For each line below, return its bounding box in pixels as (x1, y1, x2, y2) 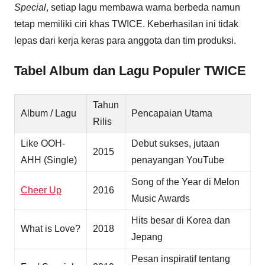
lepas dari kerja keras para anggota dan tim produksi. (14, 35, 236, 46)
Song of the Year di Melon (131, 177, 240, 188)
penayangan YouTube (131, 155, 224, 166)
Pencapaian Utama (131, 108, 212, 119)
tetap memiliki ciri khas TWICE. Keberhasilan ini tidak (14, 19, 238, 30)
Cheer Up (20, 185, 62, 196)
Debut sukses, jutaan (131, 138, 219, 149)
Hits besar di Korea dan (131, 215, 230, 226)
